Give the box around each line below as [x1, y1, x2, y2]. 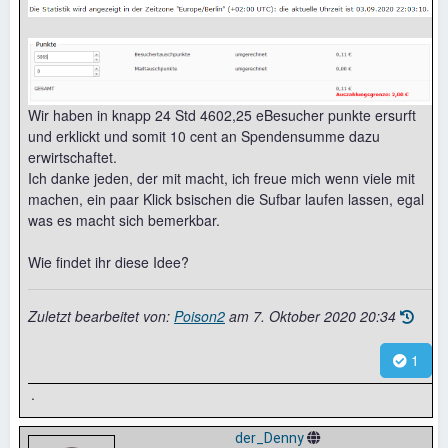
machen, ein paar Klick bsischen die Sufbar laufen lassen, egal [28, 189, 424, 210]
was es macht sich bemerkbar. [28, 210, 220, 231]
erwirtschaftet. [28, 147, 117, 168]
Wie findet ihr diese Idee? [28, 252, 189, 273]
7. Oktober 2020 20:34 [253, 306, 396, 327]
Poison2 [174, 306, 225, 327]
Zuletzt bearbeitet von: [28, 306, 174, 327]
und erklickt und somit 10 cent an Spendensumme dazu [28, 126, 380, 147]
